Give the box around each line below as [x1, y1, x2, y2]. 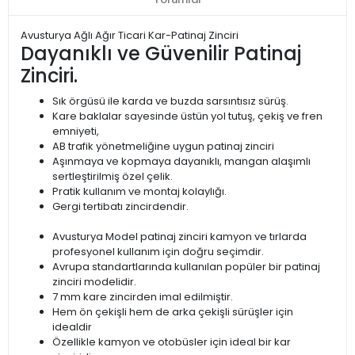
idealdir [52, 319, 92, 335]
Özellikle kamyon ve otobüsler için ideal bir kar [52, 334, 291, 350]
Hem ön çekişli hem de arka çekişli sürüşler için [52, 304, 293, 320]
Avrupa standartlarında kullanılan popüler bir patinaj [52, 259, 320, 275]
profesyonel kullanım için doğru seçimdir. [52, 244, 264, 260]
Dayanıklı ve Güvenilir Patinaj [21, 40, 301, 67]
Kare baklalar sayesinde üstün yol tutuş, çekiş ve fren [52, 109, 323, 124]
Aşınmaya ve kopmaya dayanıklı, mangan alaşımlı [52, 154, 311, 170]
